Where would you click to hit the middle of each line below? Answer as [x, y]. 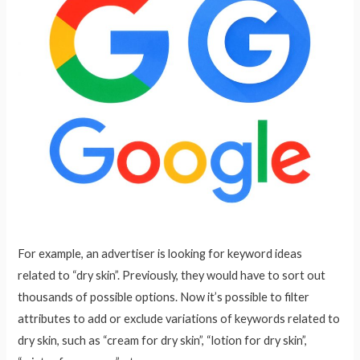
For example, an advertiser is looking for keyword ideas [160, 253]
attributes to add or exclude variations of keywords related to [179, 318]
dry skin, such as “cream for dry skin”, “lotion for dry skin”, [163, 340]
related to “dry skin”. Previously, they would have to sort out [172, 275]
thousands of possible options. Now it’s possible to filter [164, 297]
